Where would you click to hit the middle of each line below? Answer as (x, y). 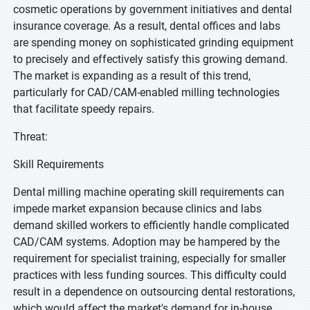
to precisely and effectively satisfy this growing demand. (151, 59)
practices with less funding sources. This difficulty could (150, 275)
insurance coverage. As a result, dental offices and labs (147, 26)
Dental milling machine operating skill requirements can (149, 192)
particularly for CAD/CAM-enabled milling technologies (146, 92)
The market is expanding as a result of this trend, (132, 76)
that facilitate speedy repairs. (84, 109)
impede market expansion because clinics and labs (137, 209)
